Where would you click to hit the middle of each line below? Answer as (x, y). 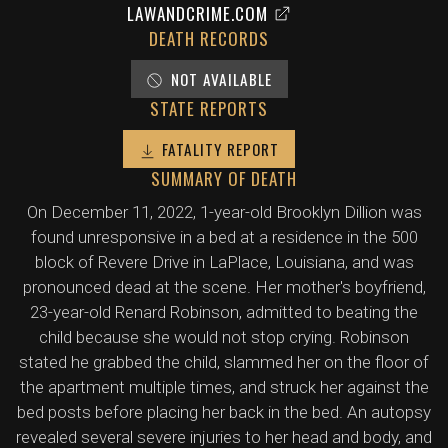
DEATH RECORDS (209, 38)
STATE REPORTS (209, 108)
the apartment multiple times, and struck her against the (224, 387)
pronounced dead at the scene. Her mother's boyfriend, (224, 287)
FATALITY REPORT (220, 149)
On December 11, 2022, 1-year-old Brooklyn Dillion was (224, 212)
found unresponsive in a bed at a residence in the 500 (224, 237)
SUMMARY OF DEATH (224, 178)
